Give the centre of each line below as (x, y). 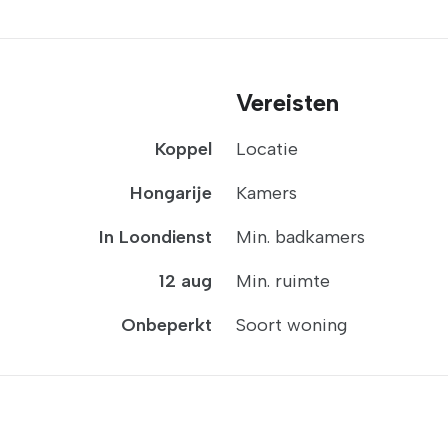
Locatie (267, 149)
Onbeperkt (166, 325)
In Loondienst (155, 237)
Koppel (183, 149)
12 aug (185, 281)
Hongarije (171, 193)
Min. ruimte (283, 281)
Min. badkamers (300, 237)
